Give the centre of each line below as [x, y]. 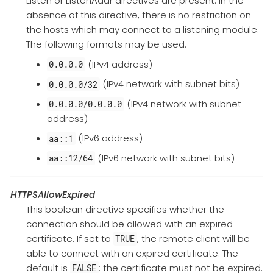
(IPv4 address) [119, 64]
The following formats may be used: [106, 44]
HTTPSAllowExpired [53, 194]
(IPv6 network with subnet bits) [165, 158]
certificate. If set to [69, 238]
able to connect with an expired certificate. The [132, 253]
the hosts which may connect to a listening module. [142, 30]
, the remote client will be [193, 238]
